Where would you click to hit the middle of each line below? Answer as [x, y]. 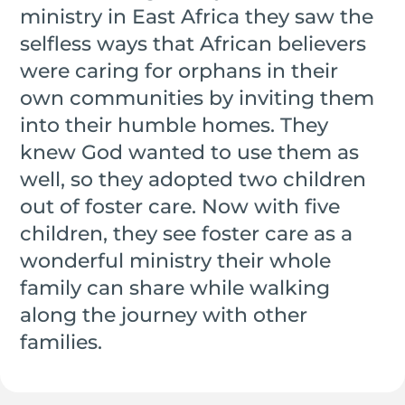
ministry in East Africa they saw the [197, 17]
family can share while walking [175, 288]
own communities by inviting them [198, 99]
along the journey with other [164, 316]
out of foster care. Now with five [180, 207]
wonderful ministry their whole [176, 261]
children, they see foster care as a [187, 234]
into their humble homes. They [174, 126]
